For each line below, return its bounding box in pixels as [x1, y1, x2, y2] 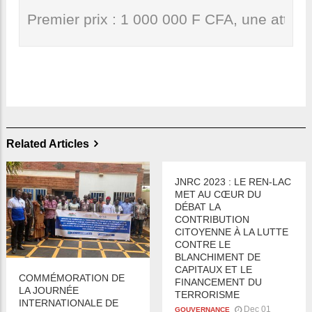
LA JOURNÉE [19, 284, 79, 296]
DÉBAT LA [175, 201, 220, 212]
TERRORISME [175, 288, 240, 300]
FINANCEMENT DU [175, 276, 262, 288]
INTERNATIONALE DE [19, 297, 118, 309]
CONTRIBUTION [175, 213, 249, 225]
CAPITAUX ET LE [175, 263, 252, 275]
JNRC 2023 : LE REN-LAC [175, 175, 291, 187]
